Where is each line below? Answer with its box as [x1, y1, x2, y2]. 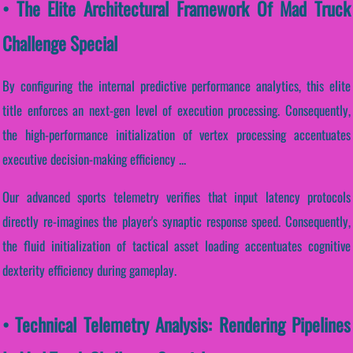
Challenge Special [2, 28, 117, 57]
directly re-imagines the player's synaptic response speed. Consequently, [2, 211, 351, 232]
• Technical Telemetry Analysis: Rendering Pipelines [2, 310, 351, 339]
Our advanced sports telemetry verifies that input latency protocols [2, 187, 351, 207]
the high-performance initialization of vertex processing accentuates [2, 124, 351, 145]
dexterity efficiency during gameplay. [2, 260, 176, 281]
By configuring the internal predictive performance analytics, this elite [2, 76, 351, 96]
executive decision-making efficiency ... [2, 149, 186, 169]
